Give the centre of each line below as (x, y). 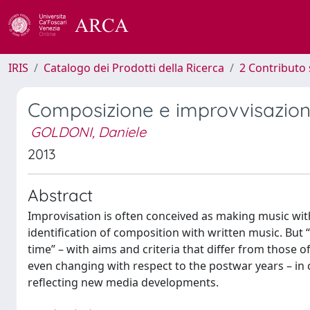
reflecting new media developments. (123, 282)
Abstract (60, 195)
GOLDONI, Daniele (88, 132)
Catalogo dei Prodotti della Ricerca (134, 68)
